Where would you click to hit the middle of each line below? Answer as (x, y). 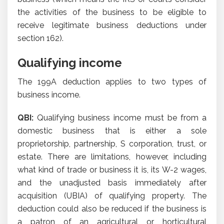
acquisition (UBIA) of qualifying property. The (112, 195)
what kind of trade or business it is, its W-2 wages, (112, 169)
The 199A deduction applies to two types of (112, 81)
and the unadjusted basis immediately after (112, 182)
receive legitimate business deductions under (112, 25)
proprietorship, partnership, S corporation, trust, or (112, 143)
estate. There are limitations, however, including (112, 156)
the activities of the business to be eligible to (112, 12)
